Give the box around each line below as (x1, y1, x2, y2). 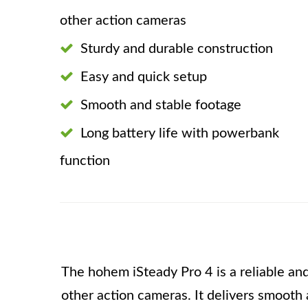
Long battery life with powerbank (80, 126, 279, 140)
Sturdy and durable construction (80, 42, 273, 56)
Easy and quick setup (80, 70, 207, 84)
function (60, 154, 110, 168)
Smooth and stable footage (80, 98, 241, 112)
